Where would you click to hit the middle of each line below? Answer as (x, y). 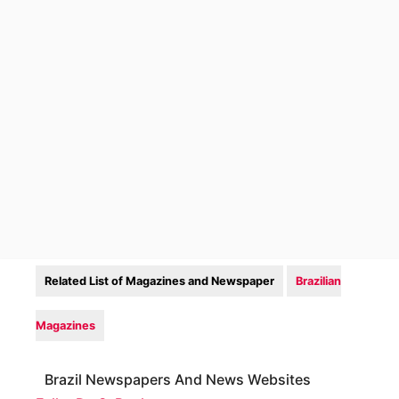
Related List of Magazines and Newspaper (159, 281)
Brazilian (318, 281)
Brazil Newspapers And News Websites (178, 379)
